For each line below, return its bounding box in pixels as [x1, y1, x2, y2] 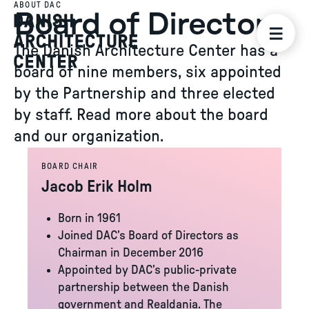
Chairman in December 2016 [58, 247, 203, 259]
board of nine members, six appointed [14, 64, 281, 81]
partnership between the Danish [58, 281, 229, 294]
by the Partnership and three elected [14, 86, 275, 102]
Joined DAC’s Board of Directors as [58, 230, 239, 242]
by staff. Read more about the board [14, 107, 268, 123]
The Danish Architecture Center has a [14, 43, 278, 59]
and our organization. [14, 128, 163, 145]
